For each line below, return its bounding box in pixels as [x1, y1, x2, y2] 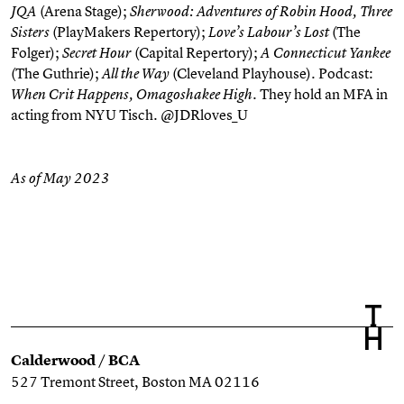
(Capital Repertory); [132, 42, 258, 62]
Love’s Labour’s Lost [208, 23, 329, 41]
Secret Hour [62, 44, 132, 61]
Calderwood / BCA [11, 350, 140, 371]
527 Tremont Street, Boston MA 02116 [11, 372, 260, 392]
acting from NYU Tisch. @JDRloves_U [11, 105, 248, 124]
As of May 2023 [11, 169, 110, 187]
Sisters [11, 23, 50, 41]
